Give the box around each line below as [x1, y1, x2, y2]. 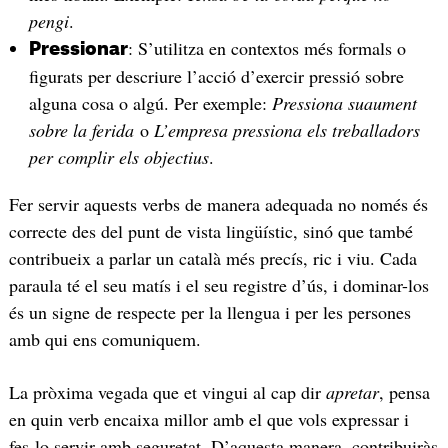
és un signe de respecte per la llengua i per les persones [8, 299, 411, 324]
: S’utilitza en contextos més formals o [127, 35, 406, 60]
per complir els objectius [28, 144, 209, 169]
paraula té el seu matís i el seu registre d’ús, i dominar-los [8, 272, 429, 297]
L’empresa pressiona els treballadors [153, 117, 420, 142]
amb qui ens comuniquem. [8, 326, 201, 351]
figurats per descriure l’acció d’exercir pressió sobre [28, 63, 404, 88]
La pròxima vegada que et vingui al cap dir [8, 380, 326, 405]
